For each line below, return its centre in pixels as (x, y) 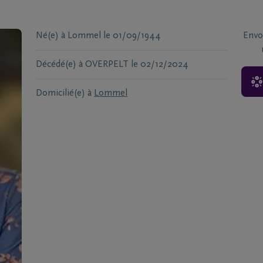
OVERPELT (107, 65)
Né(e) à (51, 36)
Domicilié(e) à (64, 93)
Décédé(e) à (60, 65)
